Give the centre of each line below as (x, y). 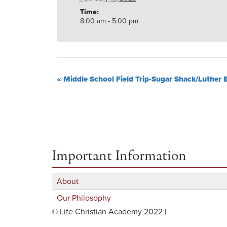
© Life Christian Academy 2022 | (109, 212)
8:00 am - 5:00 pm (109, 21)
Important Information (119, 156)
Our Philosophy (84, 198)
